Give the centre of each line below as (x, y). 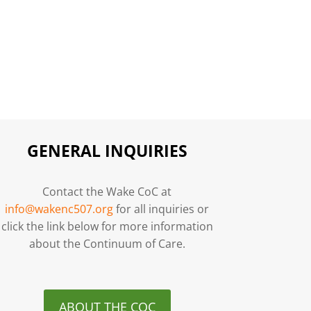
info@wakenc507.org (59, 209)
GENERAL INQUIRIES (107, 150)
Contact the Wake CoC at (107, 192)
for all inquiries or (161, 209)
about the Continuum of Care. (107, 244)
